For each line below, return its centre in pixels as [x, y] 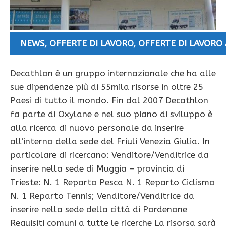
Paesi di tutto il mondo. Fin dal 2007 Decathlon [109, 101]
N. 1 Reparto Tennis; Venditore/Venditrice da [102, 196]
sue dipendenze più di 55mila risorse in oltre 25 [107, 87]
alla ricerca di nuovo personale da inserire [97, 128]
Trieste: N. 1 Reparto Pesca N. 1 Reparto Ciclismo [112, 182]
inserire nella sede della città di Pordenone [100, 210]
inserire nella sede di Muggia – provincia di [97, 169]
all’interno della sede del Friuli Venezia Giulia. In [110, 142]
